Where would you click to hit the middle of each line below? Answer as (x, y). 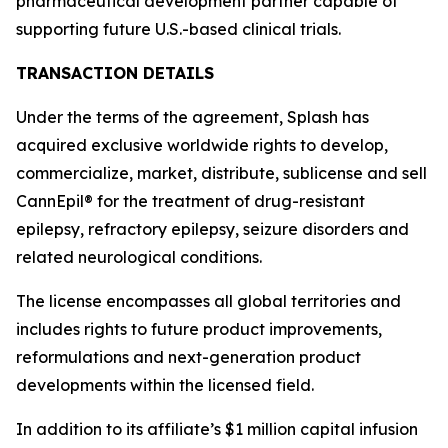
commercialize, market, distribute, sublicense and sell (221, 173)
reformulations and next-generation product (188, 357)
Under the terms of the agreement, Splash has (192, 117)
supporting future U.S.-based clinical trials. (178, 29)
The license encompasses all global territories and (208, 301)
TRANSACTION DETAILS (115, 73)
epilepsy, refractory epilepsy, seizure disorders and (212, 229)
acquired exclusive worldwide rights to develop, (202, 145)
